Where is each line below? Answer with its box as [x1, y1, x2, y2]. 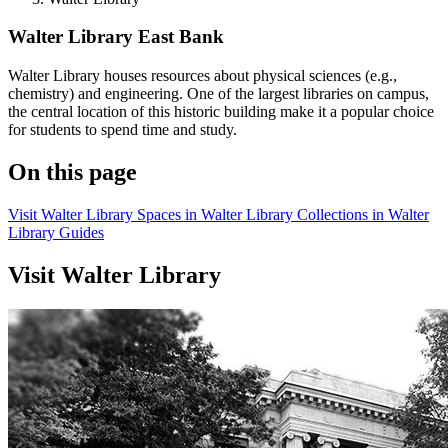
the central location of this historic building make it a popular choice [8, 103, 434, 121]
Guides [59, 223, 104, 241]
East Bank [138, 26, 224, 48]
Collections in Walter [297, 205, 429, 223]
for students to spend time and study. [8, 121, 237, 139]
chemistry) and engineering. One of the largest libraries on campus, [8, 85, 429, 103]
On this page [8, 159, 137, 186]
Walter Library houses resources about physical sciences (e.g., [8, 67, 397, 85]
